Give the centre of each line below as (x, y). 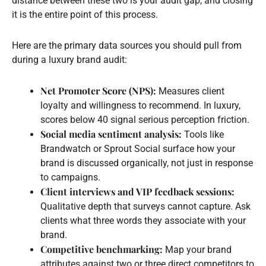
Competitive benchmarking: (102, 249)
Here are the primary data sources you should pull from (127, 45)
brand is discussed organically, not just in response (147, 163)
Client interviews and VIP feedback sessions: (137, 191)
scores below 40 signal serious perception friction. (145, 119)
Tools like (203, 134)
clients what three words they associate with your (143, 220)
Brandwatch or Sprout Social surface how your (138, 148)
